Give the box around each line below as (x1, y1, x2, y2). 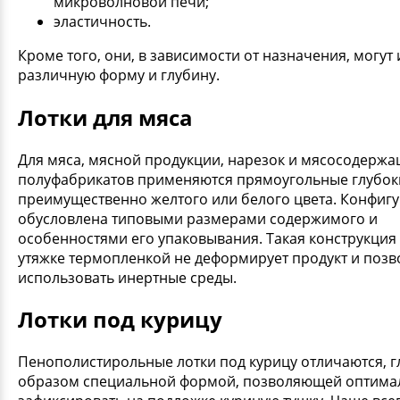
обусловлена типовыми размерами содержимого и (18, 208, 378, 229)
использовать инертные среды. (18, 267, 237, 287)
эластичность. (54, 11, 151, 31)
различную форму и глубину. (18, 64, 220, 85)
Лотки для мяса (18, 102, 193, 132)
